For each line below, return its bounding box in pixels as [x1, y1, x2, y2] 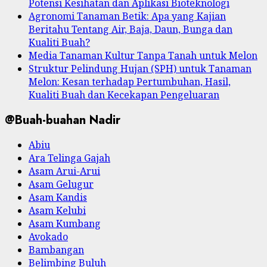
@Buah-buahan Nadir [5, 111, 120, 129]
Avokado [29, 230, 68, 244]
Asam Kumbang [29, 217, 101, 231]
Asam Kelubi [29, 204, 86, 218]
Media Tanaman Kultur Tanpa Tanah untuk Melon [29, 48, 257, 62]
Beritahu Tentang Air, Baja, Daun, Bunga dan [29, 22, 232, 36]
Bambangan [29, 243, 84, 257]
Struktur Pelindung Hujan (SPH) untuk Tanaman [29, 61, 252, 75]
